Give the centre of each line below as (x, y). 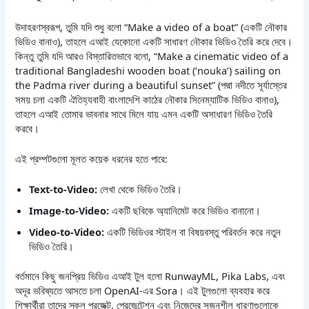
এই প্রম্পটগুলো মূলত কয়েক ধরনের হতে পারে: (92, 158)
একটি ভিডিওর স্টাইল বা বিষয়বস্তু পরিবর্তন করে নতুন (193, 232)
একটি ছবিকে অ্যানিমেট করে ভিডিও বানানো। (185, 211)
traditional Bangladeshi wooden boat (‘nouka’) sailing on (148, 70)
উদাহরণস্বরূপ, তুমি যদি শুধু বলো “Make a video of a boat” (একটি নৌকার (151, 27)
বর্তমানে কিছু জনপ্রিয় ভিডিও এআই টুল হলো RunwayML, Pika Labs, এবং (151, 276)
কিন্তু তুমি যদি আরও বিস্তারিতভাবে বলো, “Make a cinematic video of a (152, 56)
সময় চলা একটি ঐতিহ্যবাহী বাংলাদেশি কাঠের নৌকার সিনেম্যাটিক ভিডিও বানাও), (148, 99)
